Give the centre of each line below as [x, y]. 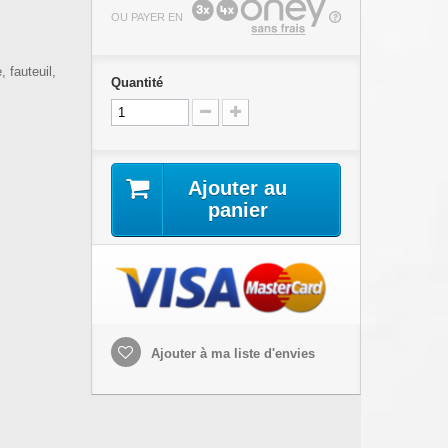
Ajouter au [238, 188]
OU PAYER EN [146, 16]
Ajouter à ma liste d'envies [230, 354]
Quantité [136, 82]
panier [237, 210]
